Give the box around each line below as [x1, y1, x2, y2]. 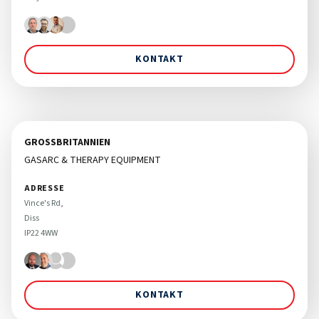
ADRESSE [24, 182, 65, 194]
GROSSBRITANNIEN [24, 135, 104, 150]
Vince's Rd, [24, 197, 65, 209]
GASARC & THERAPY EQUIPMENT [24, 152, 161, 167]
